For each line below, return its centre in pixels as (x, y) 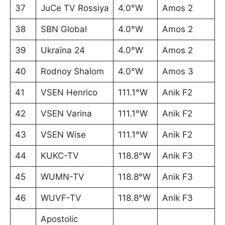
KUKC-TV (60, 156)
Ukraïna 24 (63, 50)
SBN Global (64, 29)
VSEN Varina (66, 114)
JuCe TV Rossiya (75, 8)
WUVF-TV (61, 198)
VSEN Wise (63, 135)
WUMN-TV (62, 177)
